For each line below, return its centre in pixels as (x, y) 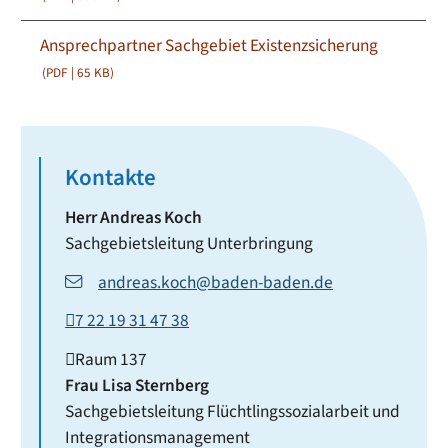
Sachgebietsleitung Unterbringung (189, 243)
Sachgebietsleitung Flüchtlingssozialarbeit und (233, 411)
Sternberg (172, 385)
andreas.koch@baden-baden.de (216, 282)
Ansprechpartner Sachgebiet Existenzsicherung (209, 45)
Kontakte (111, 178)
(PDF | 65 (68, 72)
